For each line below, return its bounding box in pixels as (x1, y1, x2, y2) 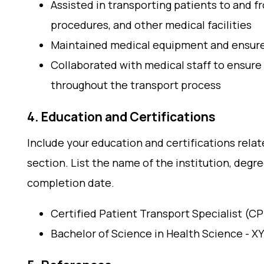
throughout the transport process (51, 78, 221, 92)
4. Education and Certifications (27, 108, 216, 125)
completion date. (27, 176, 114, 190)
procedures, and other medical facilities (51, 18, 252, 32)
